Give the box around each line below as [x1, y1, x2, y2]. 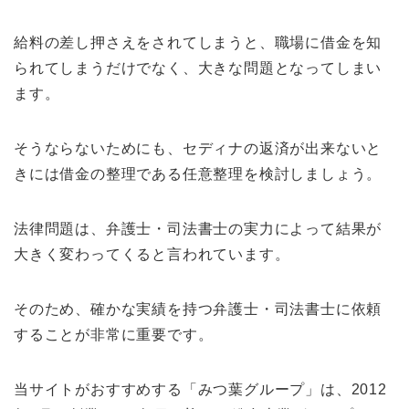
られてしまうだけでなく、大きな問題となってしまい [14, 59, 383, 76]
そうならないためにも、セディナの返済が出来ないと [14, 140, 383, 156]
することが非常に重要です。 [14, 326, 214, 342]
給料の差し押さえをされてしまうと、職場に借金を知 [14, 34, 383, 50]
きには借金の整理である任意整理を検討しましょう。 [14, 165, 383, 182]
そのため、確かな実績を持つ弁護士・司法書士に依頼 [14, 300, 383, 317]
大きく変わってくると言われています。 [14, 246, 290, 262]
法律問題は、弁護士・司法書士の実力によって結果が [14, 220, 383, 236]
